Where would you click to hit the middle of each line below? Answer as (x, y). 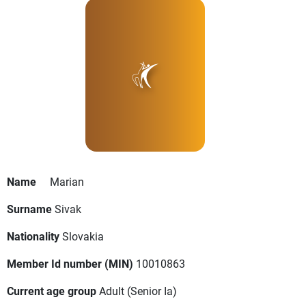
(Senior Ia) (152, 291)
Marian (67, 182)
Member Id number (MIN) (70, 264)
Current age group (52, 291)
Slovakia (83, 236)
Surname (29, 209)
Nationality (33, 236)
